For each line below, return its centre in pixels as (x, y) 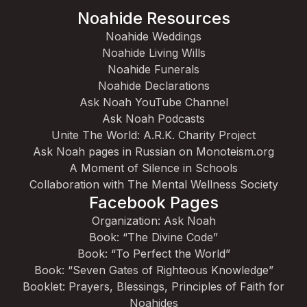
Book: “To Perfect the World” (153, 254)
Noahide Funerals (153, 69)
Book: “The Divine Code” (153, 237)
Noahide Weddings (153, 36)
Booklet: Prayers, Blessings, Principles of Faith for (153, 286)
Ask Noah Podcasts (153, 119)
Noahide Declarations (153, 86)
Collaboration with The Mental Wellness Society (153, 184)
